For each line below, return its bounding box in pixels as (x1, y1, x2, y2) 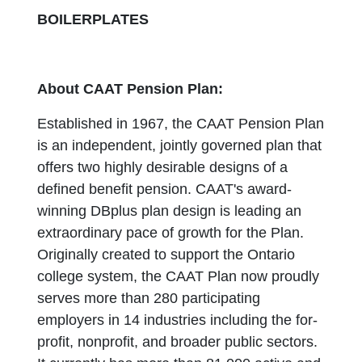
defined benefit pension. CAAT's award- (37, 181, 293, 197)
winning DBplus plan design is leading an (37, 203, 302, 219)
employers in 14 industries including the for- (37, 312, 318, 328)
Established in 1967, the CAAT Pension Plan (37, 116, 325, 132)
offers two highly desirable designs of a (37, 159, 288, 175)
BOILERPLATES (37, 11, 149, 27)
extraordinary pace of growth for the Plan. (37, 225, 305, 241)
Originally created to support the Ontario (37, 246, 296, 263)
